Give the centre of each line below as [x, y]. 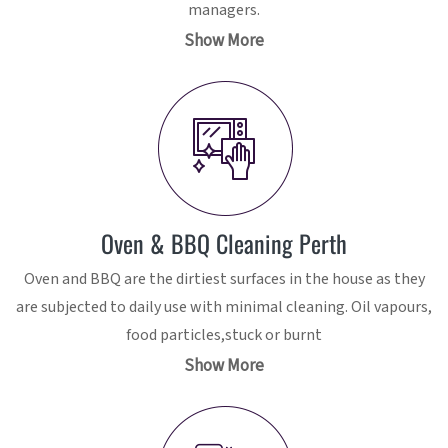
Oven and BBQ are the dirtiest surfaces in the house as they [224, 279]
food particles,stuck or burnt [224, 335]
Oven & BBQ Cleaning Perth [224, 243]
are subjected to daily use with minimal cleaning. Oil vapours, [224, 307]
